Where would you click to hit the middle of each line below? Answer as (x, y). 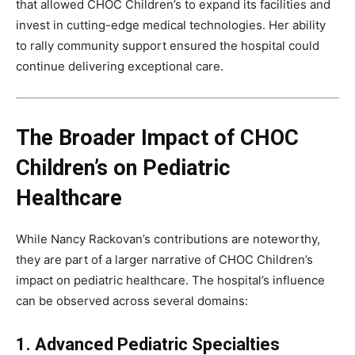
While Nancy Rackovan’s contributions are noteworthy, (168, 239)
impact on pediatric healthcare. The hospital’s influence (170, 281)
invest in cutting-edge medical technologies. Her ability (171, 25)
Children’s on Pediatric (123, 168)
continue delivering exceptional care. (120, 67)
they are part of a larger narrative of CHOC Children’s (164, 260)
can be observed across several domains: (132, 301)
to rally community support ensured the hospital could (168, 46)
